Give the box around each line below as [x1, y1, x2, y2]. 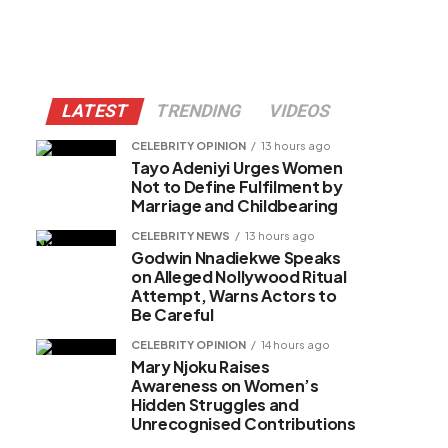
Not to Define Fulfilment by [131, 175, 343, 197]
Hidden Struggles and [131, 393, 299, 415]
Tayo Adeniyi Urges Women [131, 156, 343, 178]
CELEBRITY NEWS [131, 227, 230, 242]
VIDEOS [266, 100, 333, 121]
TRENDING [153, 100, 244, 121]
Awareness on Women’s [131, 374, 319, 396]
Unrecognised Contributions [131, 412, 356, 434]
